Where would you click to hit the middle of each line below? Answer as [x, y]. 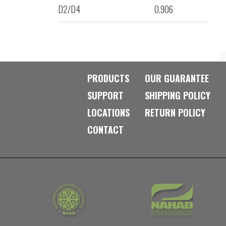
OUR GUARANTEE [177, 78]
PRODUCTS [108, 78]
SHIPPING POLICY [177, 95]
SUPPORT [105, 95]
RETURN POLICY [175, 112]
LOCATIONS [108, 112]
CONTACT [105, 130]
